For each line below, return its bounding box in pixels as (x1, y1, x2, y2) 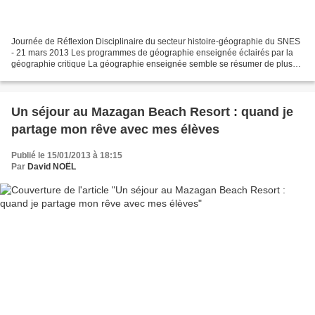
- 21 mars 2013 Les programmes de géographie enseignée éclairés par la (11, 47, 293, 58)
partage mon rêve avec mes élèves (11, 122, 219, 136)
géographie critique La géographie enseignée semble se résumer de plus (11, 58, 292, 69)
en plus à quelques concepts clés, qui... (11, 70, 161, 80)
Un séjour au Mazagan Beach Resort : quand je (11, 104, 293, 119)
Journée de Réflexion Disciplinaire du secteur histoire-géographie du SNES (11, 36, 300, 46)
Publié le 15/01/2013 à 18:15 (11, 150, 122, 160)
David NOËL (27, 161, 76, 172)
